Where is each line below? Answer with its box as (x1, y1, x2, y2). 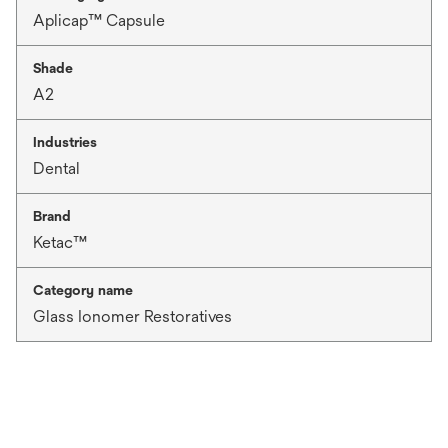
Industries (33, 133, 97, 150)
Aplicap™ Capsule (33, 10, 165, 30)
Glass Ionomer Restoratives (33, 306, 232, 326)
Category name (33, 281, 133, 298)
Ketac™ (33, 232, 87, 252)
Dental (33, 158, 80, 178)
